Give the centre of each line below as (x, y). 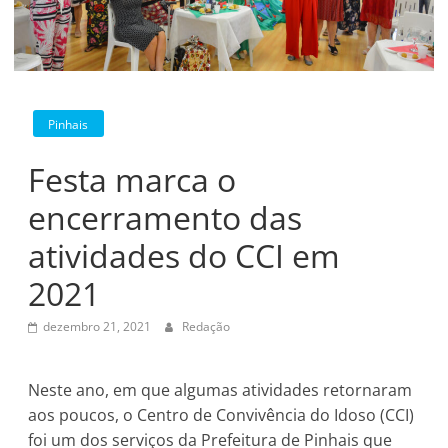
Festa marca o (132, 180)
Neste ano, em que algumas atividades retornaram (220, 390)
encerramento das (165, 218)
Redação (206, 327)
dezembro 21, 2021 (97, 327)
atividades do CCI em (184, 256)
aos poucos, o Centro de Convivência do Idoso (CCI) (221, 415)
